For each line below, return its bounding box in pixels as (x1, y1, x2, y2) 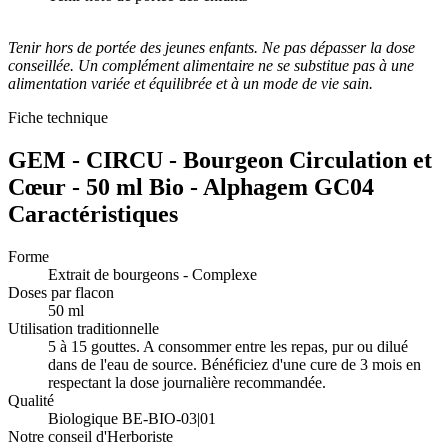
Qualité (8, 392, 54, 410)
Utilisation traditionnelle (8, 320, 159, 338)
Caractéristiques (8, 201, 178, 228)
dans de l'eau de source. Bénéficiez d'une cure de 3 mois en (48, 356, 421, 374)
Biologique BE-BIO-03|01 (48, 410, 216, 428)
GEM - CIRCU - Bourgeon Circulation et (8, 147, 432, 174)
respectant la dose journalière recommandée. (48, 374, 326, 392)
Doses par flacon (8, 284, 114, 302)
